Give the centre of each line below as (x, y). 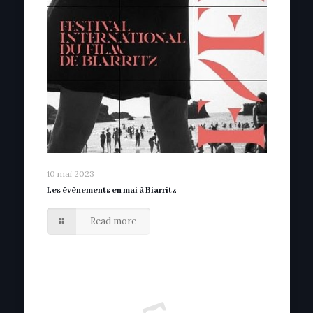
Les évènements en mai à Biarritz (111, 191)
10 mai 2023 (70, 174)
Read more (113, 221)
